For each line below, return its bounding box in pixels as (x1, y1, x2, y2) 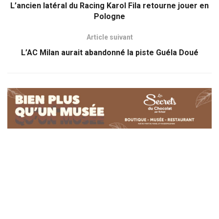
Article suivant (86, 33, 133, 41)
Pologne (94, 11, 125, 21)
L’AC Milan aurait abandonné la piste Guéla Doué (21, 47, 198, 57)
